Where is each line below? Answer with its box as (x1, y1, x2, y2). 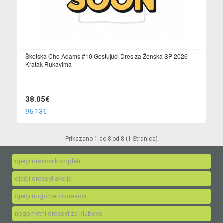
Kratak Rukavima (25, 60, 72, 69)
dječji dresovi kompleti (15, 157, 80, 165)
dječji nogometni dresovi (15, 192, 86, 200)
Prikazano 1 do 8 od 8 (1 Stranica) (65, 135, 158, 142)
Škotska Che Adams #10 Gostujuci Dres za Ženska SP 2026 (25, 52, 188, 61)
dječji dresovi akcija (15, 174, 72, 182)
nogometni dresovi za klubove (15, 209, 102, 217)
